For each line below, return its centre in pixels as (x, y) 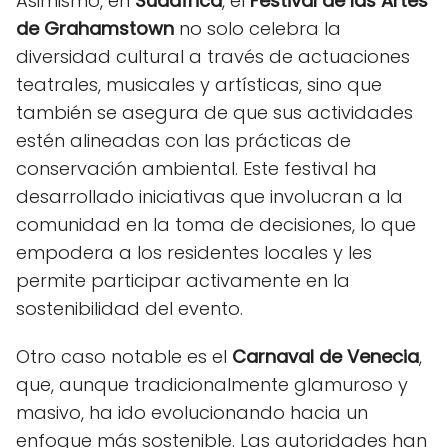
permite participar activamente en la (183, 280)
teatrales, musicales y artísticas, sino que (199, 84)
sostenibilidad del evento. (129, 308)
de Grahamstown (95, 28)
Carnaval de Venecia (325, 356)
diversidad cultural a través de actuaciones (213, 56)
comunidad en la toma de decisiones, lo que (216, 224)
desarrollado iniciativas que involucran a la (209, 196)
